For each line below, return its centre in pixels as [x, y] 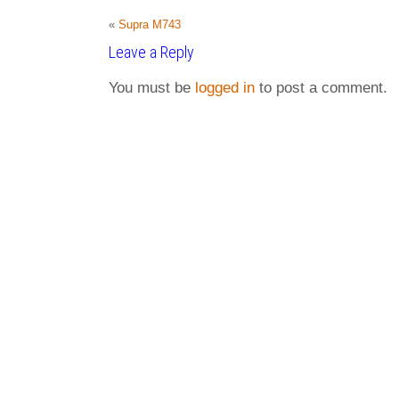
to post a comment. [321, 88]
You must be [152, 88]
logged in [225, 88]
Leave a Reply [151, 52]
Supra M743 [150, 24]
